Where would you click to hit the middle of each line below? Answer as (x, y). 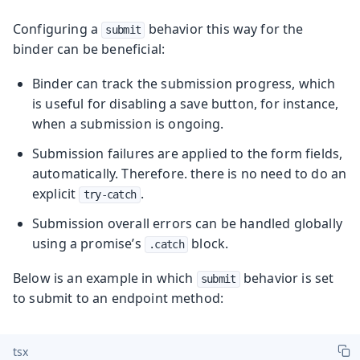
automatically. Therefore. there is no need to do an (190, 173)
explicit (56, 193)
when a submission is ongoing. (128, 123)
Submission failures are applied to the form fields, (188, 153)
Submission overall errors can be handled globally (187, 223)
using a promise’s (88, 243)
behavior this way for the (224, 29)
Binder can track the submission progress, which (184, 83)
